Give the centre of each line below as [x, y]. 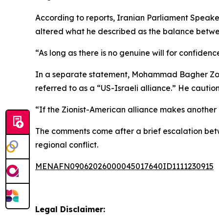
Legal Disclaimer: [70, 209]
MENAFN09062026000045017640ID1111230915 [124, 166]
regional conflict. [67, 145]
